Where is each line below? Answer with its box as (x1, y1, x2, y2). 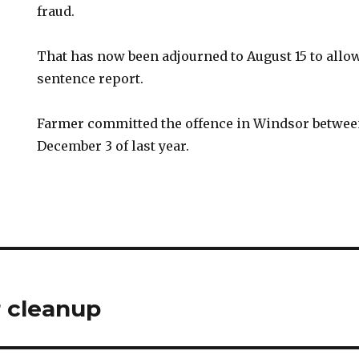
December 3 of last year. (37, 138, 190, 154)
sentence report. (37, 71, 144, 87)
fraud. (37, 3, 75, 19)
